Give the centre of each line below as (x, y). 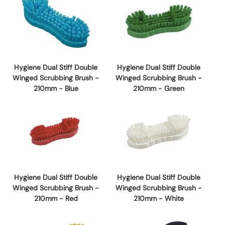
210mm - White (158, 199)
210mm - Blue (56, 89)
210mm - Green (158, 89)
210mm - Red (56, 199)
